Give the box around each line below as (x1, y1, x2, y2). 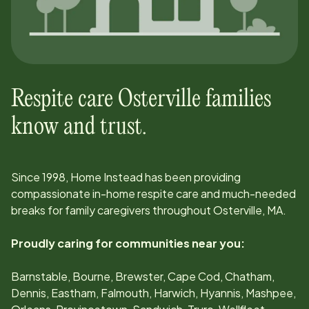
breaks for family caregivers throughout (11, 202, 213, 217)
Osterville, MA (213, 202, 283, 217)
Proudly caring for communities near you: (11, 235, 245, 250)
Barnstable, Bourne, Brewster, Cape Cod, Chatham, (11, 268, 275, 283)
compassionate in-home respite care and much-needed (11, 186, 296, 201)
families (201, 88, 271, 111)
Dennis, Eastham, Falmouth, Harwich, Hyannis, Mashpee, (11, 285, 296, 300)
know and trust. (11, 115, 147, 139)
